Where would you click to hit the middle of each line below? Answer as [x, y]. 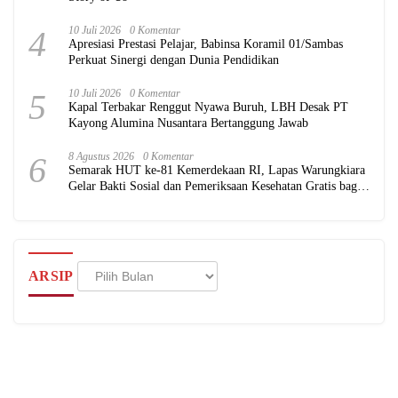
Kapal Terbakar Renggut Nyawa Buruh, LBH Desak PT [208, 107]
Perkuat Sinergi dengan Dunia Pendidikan [174, 60]
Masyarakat [97, 202]
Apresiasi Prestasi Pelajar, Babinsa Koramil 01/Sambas [206, 44]
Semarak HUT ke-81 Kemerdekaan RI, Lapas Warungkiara [217, 170]
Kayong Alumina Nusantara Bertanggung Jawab [188, 123]
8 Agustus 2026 [101, 156]
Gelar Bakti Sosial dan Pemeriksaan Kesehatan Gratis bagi [215, 186]
